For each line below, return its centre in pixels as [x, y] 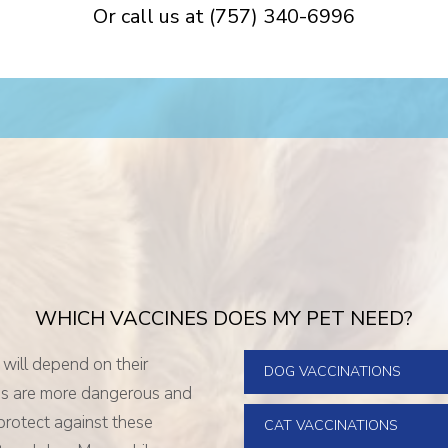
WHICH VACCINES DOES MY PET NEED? [224, 319]
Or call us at [151, 17]
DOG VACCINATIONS [332, 372]
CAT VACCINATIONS [331, 426]
